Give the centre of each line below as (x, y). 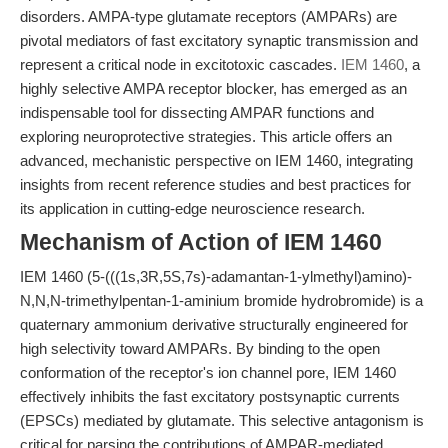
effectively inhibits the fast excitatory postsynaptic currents (210, 396)
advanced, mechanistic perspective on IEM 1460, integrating (216, 160)
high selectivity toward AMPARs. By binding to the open (200, 348)
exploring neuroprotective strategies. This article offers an (206, 136)
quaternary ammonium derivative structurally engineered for (214, 324)
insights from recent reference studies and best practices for (215, 184)
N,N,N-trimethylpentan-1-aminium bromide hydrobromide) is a (221, 300)
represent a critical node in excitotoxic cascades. (180, 64)
